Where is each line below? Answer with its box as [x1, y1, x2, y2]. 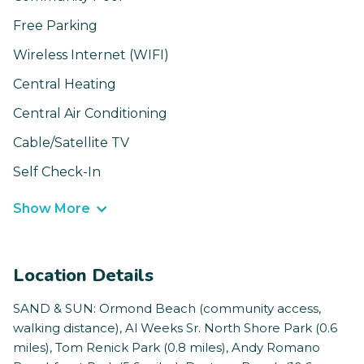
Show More [13, 201, 90, 217]
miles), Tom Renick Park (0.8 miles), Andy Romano [13, 340, 320, 356]
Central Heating [13, 76, 116, 93]
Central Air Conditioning [13, 106, 167, 122]
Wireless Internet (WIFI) [13, 47, 169, 63]
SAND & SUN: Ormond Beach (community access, [13, 301, 321, 317]
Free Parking [13, 18, 97, 34]
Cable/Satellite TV [13, 135, 129, 151]
